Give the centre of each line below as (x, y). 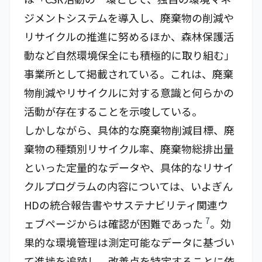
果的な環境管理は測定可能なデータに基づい (129, 242)
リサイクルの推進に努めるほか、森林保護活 (129, 36)
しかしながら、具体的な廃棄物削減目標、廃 (129, 130)
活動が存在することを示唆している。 (113, 111)
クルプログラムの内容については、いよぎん (128, 186)
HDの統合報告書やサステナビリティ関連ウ (126, 205)
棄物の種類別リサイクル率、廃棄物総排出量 (129, 149)
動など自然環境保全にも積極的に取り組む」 (129, 55)
